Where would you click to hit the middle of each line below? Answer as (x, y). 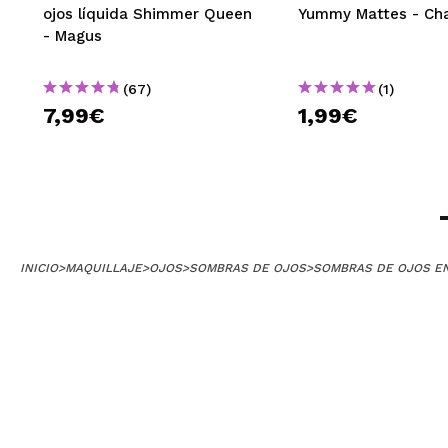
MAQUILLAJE (103, 268)
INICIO (39, 268)
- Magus (72, 36)
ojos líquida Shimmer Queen (147, 14)
